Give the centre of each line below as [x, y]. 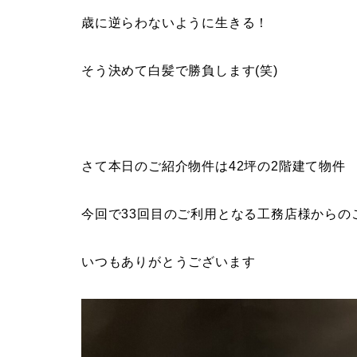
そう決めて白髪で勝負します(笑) [180, 70]
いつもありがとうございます [169, 261]
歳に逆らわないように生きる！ [175, 22]
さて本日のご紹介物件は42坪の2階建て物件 [214, 166]
